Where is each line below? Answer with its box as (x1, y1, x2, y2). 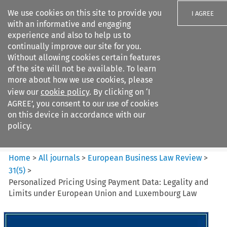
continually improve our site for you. (8, 42, 141, 51)
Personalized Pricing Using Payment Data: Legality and (9, 177, 209, 187)
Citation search (9, 136, 65, 146)
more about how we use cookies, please (8, 75, 153, 85)
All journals (39, 153, 82, 163)
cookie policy (41, 87, 89, 97)
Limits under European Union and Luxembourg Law (9, 188, 197, 198)
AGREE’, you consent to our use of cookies (8, 99, 158, 108)
